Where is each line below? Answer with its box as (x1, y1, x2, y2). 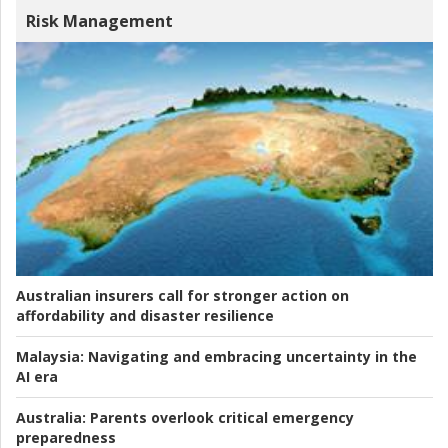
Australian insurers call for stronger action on (16, 286, 349, 306)
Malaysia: (16, 347, 84, 367)
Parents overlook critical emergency (86, 408, 354, 428)
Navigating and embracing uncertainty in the (84, 347, 417, 367)
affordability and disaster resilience (16, 306, 274, 326)
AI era (16, 367, 58, 387)
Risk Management (26, 9, 173, 32)
